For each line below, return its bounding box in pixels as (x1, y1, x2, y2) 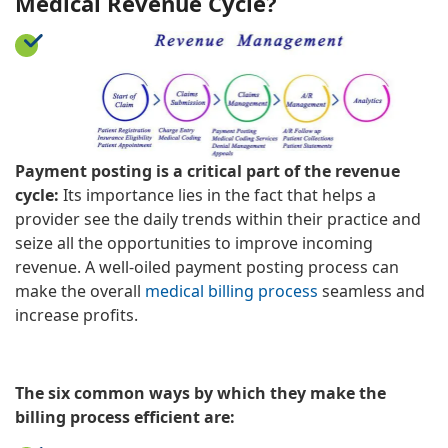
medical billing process (145, 279, 318, 302)
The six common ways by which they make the (15, 381, 386, 404)
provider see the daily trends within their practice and (15, 207, 421, 230)
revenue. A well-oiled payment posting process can (15, 255, 399, 278)
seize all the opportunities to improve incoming (15, 231, 373, 254)
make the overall (15, 279, 145, 302)
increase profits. (15, 303, 138, 326)
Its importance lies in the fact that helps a (59, 183, 376, 206)
